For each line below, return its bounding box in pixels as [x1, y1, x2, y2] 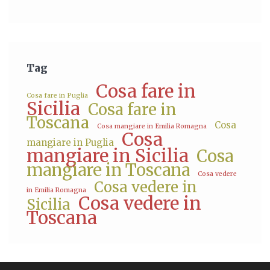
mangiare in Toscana [27, 160, 190, 181]
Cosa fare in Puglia [27, 92, 88, 100]
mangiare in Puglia [27, 137, 114, 149]
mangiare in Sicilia [27, 145, 189, 168]
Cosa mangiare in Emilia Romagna [97, 122, 207, 131]
